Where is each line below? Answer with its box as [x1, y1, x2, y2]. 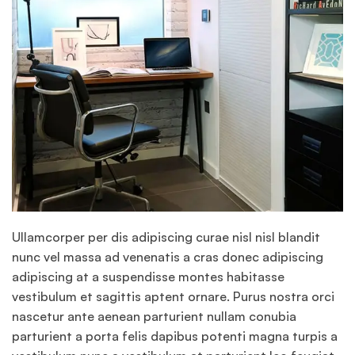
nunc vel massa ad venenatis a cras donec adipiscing [12, 249, 323, 265]
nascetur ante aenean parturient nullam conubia [12, 308, 296, 325]
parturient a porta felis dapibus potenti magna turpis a [12, 328, 338, 345]
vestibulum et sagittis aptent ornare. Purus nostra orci [12, 288, 334, 305]
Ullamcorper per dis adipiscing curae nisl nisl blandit [12, 229, 320, 246]
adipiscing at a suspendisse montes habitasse [12, 269, 284, 285]
